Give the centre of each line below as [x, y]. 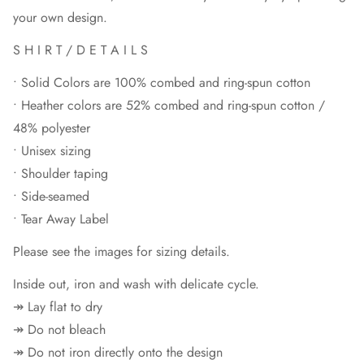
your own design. [60, 17]
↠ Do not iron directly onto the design [118, 352]
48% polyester [52, 128]
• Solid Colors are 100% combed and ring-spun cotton [162, 82]
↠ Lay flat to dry [58, 307]
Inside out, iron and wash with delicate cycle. [136, 284]
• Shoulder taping [61, 173]
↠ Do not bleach [59, 329]
